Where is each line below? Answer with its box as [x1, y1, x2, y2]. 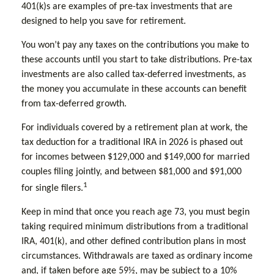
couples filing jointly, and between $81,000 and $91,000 [21, 167, 242, 177]
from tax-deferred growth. [21, 99, 134, 109]
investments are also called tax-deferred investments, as [21, 70, 246, 80]
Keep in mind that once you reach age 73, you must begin [21, 207, 250, 218]
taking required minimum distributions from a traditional [21, 222, 248, 232]
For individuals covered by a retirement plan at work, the [21, 123, 248, 133]
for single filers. [21, 183, 83, 194]
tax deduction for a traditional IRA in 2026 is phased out [21, 138, 243, 147]
